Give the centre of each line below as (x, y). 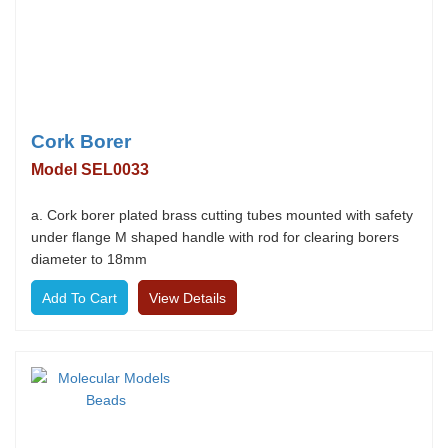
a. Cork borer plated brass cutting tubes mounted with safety (222, 215)
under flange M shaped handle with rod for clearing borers (215, 237)
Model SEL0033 (90, 169)
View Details (187, 298)
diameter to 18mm (89, 259)
